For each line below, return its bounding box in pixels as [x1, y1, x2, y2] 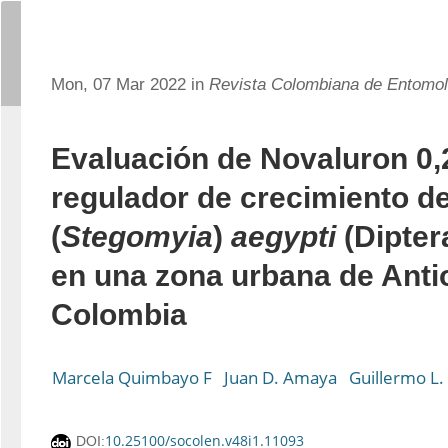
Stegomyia [61, 220, 213, 253]
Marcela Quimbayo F [52, 366, 212, 389]
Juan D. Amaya [224, 366, 337, 389]
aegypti [231, 220, 336, 253]
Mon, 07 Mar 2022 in [51, 75, 209, 94]
